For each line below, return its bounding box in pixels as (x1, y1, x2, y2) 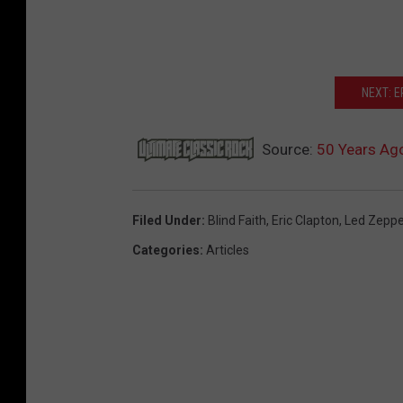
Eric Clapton (272, 212, 339, 228)
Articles (206, 242, 249, 257)
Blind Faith (208, 212, 266, 228)
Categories (132, 242, 200, 257)
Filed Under (132, 212, 201, 228)
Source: (258, 139, 317, 158)
